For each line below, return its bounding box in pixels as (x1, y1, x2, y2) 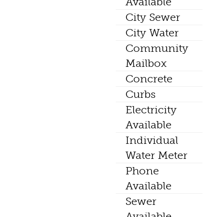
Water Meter (125, 149, 187, 162)
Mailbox (125, 57, 167, 70)
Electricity (125, 103, 177, 117)
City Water (125, 26, 179, 40)
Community (125, 42, 188, 55)
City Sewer (125, 11, 180, 24)
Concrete (125, 72, 172, 86)
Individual (125, 134, 178, 147)
